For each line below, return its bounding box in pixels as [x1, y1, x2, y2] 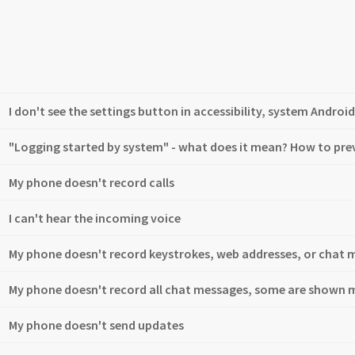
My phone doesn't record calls [8, 174, 174, 190]
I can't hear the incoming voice [8, 209, 181, 226]
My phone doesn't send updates [8, 316, 184, 333]
